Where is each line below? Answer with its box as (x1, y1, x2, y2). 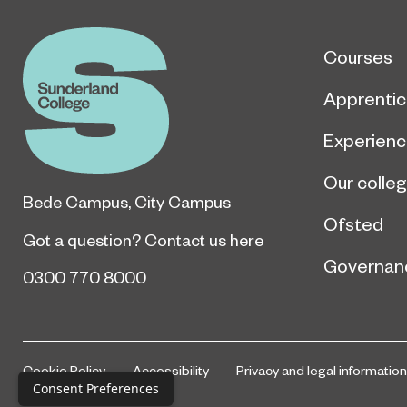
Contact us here (144, 229, 263, 251)
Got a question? (23, 229, 144, 251)
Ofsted (323, 213, 383, 235)
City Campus (134, 191, 231, 213)
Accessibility (133, 362, 209, 379)
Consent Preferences (33, 380, 159, 397)
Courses (323, 45, 392, 68)
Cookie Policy (23, 362, 105, 379)
